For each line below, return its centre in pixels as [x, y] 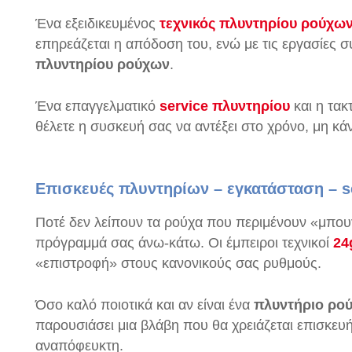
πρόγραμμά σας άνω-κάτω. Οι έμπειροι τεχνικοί [184, 243]
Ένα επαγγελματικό [95, 106]
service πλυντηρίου [223, 106]
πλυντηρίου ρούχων [103, 64]
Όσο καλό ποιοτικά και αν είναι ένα [145, 305]
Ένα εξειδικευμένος [97, 24]
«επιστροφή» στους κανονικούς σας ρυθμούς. [178, 263]
